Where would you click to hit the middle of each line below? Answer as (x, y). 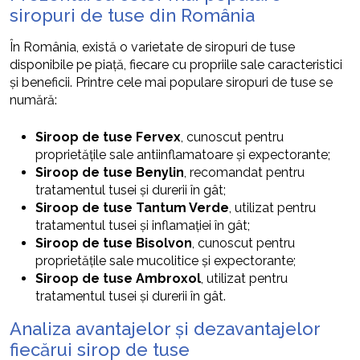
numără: (33, 100)
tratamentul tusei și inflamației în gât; (143, 225)
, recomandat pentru (244, 172)
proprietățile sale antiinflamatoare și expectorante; (183, 154)
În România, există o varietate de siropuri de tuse (152, 47)
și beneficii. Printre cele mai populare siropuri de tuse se (171, 82)
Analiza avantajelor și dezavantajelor (165, 328)
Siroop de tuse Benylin (110, 172)
